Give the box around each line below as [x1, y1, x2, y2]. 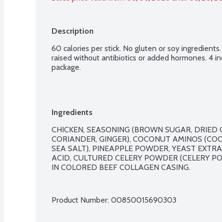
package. [52, 62, 81, 72]
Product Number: [52, 195, 111, 205]
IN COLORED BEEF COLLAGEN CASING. [52, 162, 190, 172]
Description [52, 26, 94, 36]
